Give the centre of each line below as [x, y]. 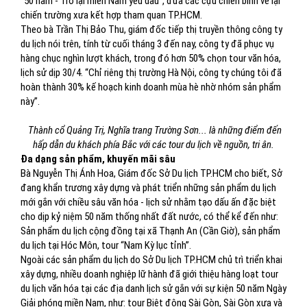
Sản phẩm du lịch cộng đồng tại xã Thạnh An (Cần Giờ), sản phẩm [150, 231]
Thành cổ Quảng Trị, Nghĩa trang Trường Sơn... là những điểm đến [153, 130]
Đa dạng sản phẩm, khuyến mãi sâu [98, 159]
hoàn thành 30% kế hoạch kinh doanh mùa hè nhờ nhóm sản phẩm [151, 87]
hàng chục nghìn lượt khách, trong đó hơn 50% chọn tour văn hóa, [151, 58]
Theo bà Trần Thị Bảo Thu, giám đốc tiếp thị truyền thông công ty [151, 29]
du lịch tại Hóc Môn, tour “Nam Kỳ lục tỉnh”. [106, 245]
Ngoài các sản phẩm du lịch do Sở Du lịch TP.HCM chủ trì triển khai [151, 260]
